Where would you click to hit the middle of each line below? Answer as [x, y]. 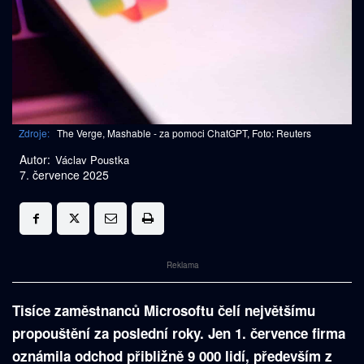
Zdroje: [34, 133]
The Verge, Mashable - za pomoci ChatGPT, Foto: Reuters [184, 133]
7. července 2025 [64, 175]
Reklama [183, 265]
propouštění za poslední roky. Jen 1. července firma [179, 334]
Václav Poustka [92, 160]
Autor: [35, 160]
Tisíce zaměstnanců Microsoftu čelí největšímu [164, 311]
